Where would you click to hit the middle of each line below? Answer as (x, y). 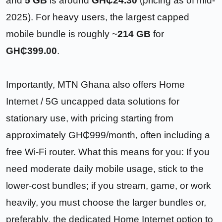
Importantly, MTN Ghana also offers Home (95, 84)
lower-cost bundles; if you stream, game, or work (109, 185)
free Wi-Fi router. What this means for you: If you (108, 152)
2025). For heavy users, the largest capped (98, 17)
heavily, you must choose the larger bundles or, (106, 202)
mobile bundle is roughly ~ (62, 34)
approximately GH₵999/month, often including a (108, 135)
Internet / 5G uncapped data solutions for (93, 101)
